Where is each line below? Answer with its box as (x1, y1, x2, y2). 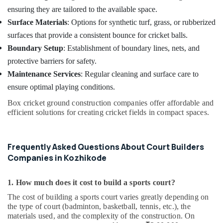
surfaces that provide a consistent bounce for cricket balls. (7, 31, 188, 39)
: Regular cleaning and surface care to (81, 70, 199, 78)
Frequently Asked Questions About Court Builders (7, 141, 204, 152)
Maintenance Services (7, 70, 81, 78)
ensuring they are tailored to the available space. (7, 5, 157, 13)
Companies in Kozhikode (7, 152, 107, 163)
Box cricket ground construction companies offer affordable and (7, 99, 214, 107)
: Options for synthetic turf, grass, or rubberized (67, 18, 216, 26)
